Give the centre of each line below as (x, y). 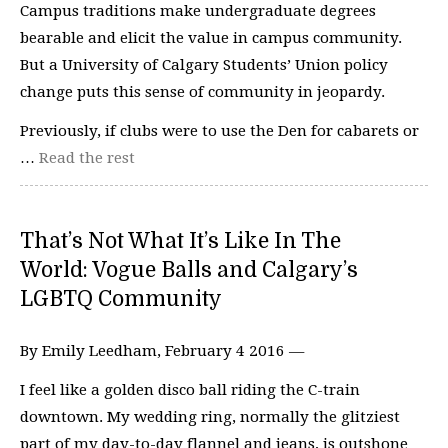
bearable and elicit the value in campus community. (211, 37)
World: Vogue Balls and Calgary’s (189, 269)
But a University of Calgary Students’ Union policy (204, 64)
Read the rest (87, 158)
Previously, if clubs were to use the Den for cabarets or (219, 131)
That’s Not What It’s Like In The (180, 240)
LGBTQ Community (121, 298)
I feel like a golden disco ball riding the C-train (190, 390)
